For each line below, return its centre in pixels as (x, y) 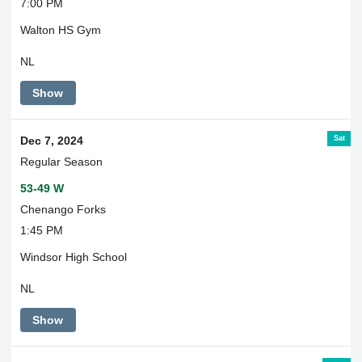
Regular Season (61, 162)
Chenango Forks (63, 210)
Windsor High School (73, 257)
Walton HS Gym (60, 30)
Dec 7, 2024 (51, 141)
